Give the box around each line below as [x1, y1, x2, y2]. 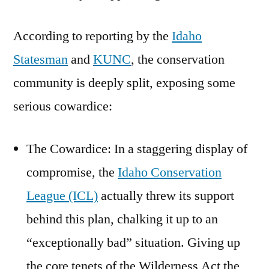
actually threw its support [98, 187, 234, 205]
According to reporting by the [13, 28, 172, 45]
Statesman [13, 51, 68, 68]
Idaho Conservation [118, 164, 222, 181]
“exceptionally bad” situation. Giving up [26, 234, 240, 252]
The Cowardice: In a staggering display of [26, 141, 247, 158]
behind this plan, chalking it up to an [26, 211, 218, 228]
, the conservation [131, 51, 225, 68]
